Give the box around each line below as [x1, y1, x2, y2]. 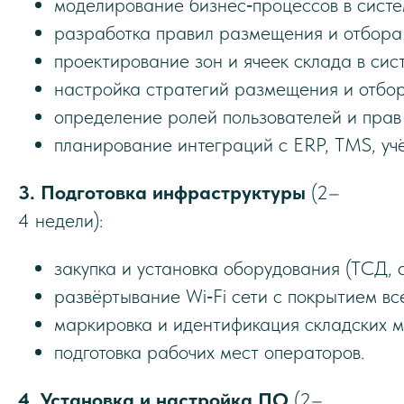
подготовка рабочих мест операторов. [54, 340, 364, 363]
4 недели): [18, 208, 103, 232]
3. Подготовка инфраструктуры [18, 180, 306, 204]
